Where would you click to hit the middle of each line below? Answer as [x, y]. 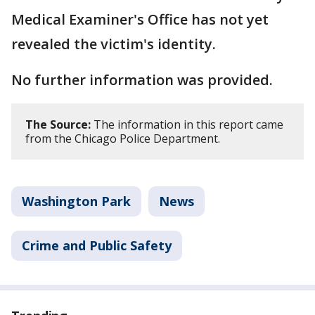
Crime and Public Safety [97, 245]
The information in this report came [187, 124]
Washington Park [76, 201]
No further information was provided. [142, 80]
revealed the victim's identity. [114, 44]
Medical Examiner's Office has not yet [140, 19]
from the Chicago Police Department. [123, 139]
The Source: [58, 124]
